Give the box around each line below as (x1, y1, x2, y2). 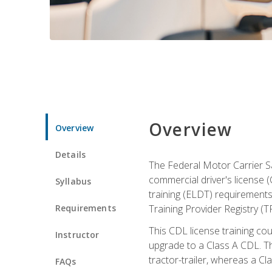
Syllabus (55, 175, 92, 187)
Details (55, 148, 86, 160)
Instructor (55, 228, 100, 240)
